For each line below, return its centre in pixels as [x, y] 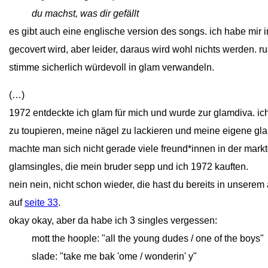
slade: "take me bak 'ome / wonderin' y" [114, 256]
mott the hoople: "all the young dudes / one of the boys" [148, 238]
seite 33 [41, 202]
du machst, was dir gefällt [85, 13]
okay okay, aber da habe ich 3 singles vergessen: [113, 220]
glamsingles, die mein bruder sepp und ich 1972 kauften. [129, 167]
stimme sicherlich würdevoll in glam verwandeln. [112, 67]
